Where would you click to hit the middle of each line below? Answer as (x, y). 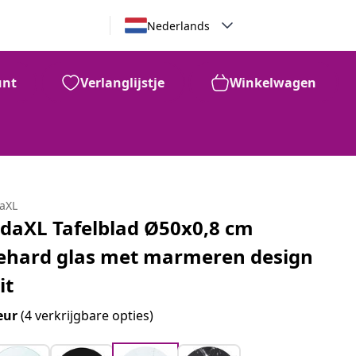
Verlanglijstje (122, 83)
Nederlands (178, 25)
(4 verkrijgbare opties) (87, 315)
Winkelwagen (273, 83)
